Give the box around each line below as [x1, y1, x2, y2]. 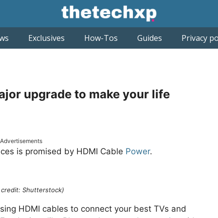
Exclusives [28, 33, 65, 44]
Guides [137, 33, 162, 44]
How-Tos [84, 33, 118, 44]
